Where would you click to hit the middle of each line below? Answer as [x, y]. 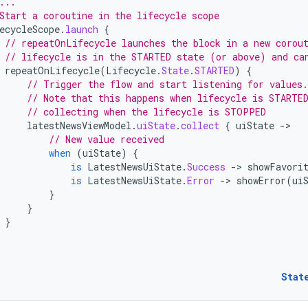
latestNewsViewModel [79, 125]
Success [206, 167]
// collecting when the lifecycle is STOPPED [146, 112]
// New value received [107, 139]
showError [261, 180]
